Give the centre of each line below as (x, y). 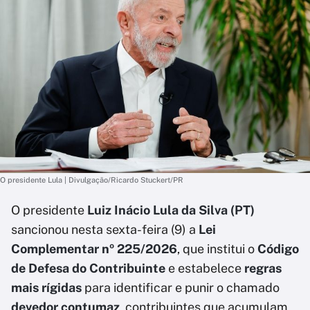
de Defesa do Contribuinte (88, 268)
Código (278, 248)
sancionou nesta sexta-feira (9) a (105, 229)
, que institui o (217, 248)
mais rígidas (46, 287)
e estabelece (205, 268)
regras (263, 268)
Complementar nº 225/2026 (94, 248)
